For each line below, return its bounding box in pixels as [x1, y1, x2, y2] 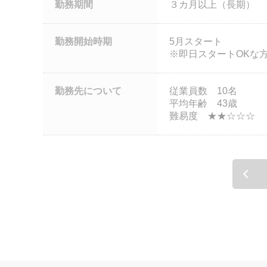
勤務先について [55, 86, 122, 96]
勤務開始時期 [55, 36, 112, 46]
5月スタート [169, 36, 232, 46]
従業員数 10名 [169, 86, 237, 96]
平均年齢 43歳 [169, 98, 237, 108]
